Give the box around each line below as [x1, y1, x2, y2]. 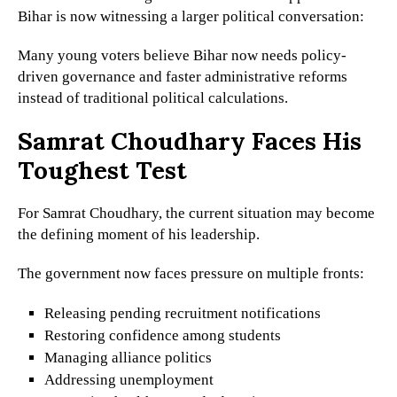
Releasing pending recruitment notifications [43, 305, 321, 323]
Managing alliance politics [43, 349, 212, 367]
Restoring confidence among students [43, 327, 281, 345]
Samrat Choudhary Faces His [18, 125, 362, 158]
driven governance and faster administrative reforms [18, 68, 347, 86]
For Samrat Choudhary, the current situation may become [18, 205, 375, 222]
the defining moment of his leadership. [18, 226, 260, 244]
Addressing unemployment [43, 371, 214, 389]
